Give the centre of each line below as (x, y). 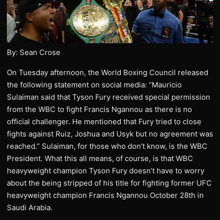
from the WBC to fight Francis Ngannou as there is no (99, 110)
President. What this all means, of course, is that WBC (100, 159)
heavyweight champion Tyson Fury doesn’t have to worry (106, 171)
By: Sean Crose (34, 53)
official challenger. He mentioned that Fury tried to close (104, 122)
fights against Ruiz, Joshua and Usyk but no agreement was (110, 134)
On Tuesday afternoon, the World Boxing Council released (108, 73)
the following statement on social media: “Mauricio (94, 85)
